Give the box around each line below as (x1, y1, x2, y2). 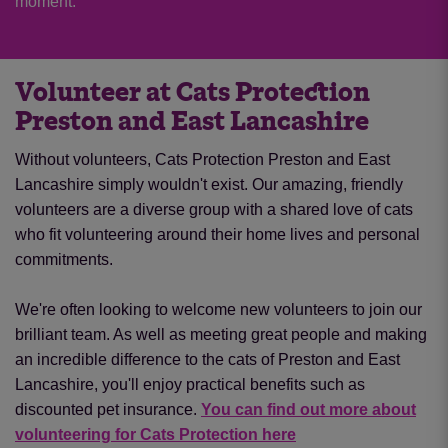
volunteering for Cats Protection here (15, 425, 296, 443)
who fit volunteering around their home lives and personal (15, 225, 420, 243)
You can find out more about (201, 400, 416, 418)
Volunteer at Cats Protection (15, 79, 370, 106)
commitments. (15, 250, 117, 268)
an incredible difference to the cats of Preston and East (15, 350, 400, 368)
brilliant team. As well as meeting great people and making (15, 325, 427, 343)
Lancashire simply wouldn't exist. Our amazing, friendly (15, 175, 403, 193)
